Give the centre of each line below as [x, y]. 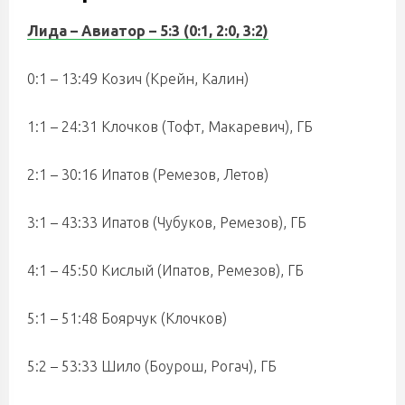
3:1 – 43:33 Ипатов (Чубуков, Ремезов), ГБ [167, 222]
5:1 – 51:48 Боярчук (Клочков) [127, 318]
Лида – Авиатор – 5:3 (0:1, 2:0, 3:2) [148, 31]
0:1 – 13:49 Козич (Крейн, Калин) [138, 79]
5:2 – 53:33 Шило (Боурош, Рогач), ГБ [152, 366]
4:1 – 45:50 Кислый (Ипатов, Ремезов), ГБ [165, 270]
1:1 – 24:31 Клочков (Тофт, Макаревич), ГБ [170, 127]
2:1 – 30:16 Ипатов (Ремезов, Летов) [148, 174]
